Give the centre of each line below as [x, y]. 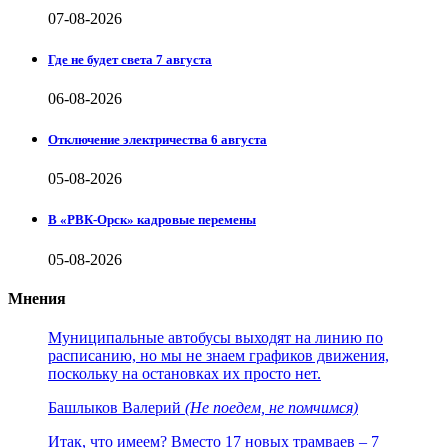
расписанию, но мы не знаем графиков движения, [218, 356]
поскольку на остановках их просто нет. [184, 374]
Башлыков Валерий [116, 408]
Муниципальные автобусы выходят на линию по [215, 338]
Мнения [37, 298]
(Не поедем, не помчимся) [271, 408]
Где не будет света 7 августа [130, 59]
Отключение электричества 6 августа [157, 140]
